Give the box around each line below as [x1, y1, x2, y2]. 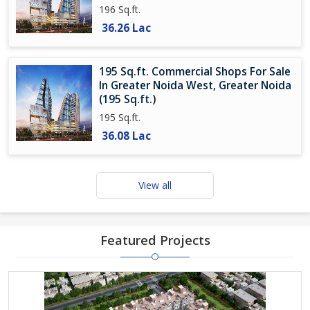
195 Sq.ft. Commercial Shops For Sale [99, 64, 291, 79]
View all [138, 179, 172, 192]
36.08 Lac [102, 129, 151, 143]
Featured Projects [100, 232, 210, 248]
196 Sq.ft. [99, 3, 140, 16]
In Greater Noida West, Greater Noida [99, 78, 291, 93]
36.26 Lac [102, 21, 151, 35]
